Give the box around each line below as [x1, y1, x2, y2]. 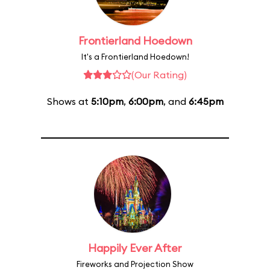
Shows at [46, 95, 91, 107]
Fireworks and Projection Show [77, 259, 193, 269]
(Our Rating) [131, 69, 187, 81]
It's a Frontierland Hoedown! [81, 52, 189, 61]
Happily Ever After [88, 241, 182, 255]
